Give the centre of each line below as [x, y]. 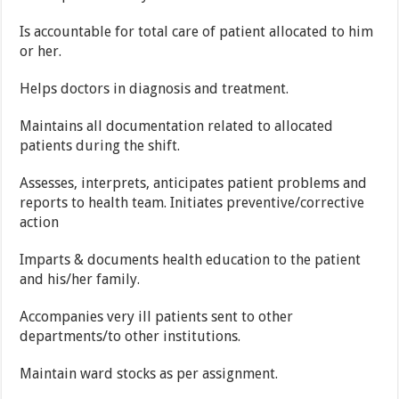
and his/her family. [80, 280]
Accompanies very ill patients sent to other [157, 317]
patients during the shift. [100, 146]
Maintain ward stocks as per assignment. [149, 374]
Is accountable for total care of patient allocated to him [197, 32]
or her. [41, 52]
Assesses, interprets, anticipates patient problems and [194, 183]
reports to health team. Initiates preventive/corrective [192, 203]
